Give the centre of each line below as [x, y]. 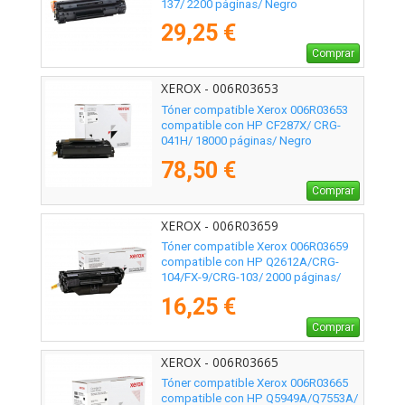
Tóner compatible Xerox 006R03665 [254, 382]
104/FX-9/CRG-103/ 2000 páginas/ [251, 277]
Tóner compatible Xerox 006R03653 [254, 109]
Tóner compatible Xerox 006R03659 [254, 246]
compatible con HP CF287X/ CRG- [251, 125]
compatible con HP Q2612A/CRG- [250, 261]
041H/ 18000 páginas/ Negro [236, 140]
